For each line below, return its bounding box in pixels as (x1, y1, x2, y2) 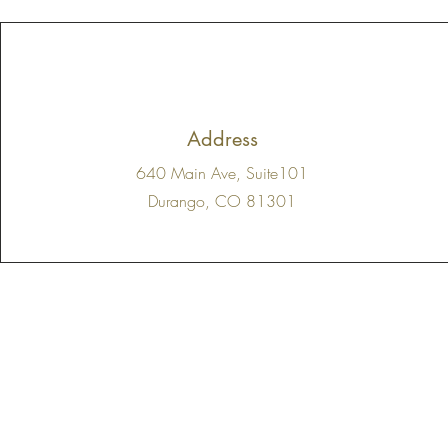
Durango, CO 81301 (148, 190, 297, 213)
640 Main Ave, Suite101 (136, 162, 309, 185)
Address (186, 126, 258, 153)
